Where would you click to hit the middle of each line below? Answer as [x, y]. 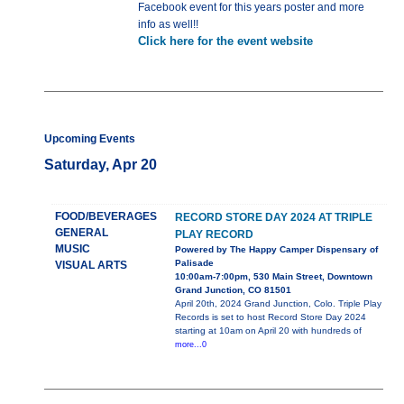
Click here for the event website [225, 41]
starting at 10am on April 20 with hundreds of [268, 331]
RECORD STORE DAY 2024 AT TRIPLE [273, 218]
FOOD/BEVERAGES [106, 217]
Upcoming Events [89, 139]
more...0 [190, 345]
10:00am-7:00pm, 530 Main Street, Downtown [273, 277]
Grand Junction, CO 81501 [233, 290]
